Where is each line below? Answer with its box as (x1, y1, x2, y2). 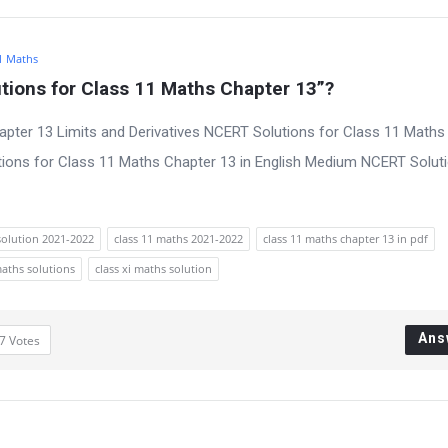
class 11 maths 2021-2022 (114, 231, 243, 246)
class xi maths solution (95, 261, 212, 276)
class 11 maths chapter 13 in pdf (263, 231, 428, 246)
